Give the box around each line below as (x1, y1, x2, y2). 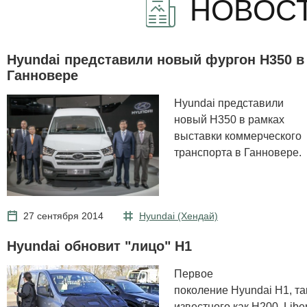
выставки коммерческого (174, 130, 302, 142)
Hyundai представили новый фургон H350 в (7, 52, 304, 67)
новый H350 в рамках (174, 113, 284, 125)
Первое (174, 267, 213, 280)
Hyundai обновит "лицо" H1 (7, 238, 192, 254)
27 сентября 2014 (23, 210, 103, 221)
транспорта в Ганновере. (174, 146, 302, 158)
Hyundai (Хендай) (139, 210, 218, 221)
